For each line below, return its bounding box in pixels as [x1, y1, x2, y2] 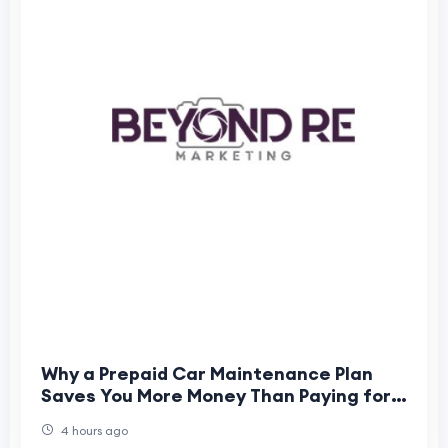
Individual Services [41, 406, 210, 430]
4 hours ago [58, 423, 128, 439]
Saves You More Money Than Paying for [41, 384, 391, 408]
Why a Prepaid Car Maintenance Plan [41, 362, 373, 386]
